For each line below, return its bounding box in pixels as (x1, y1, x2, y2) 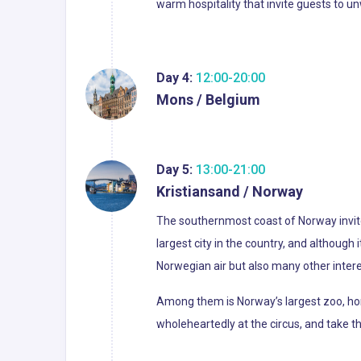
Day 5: (156, 162, 193, 177)
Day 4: (156, 70, 193, 85)
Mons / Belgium (156, 91, 260, 108)
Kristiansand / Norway (156, 183, 303, 200)
